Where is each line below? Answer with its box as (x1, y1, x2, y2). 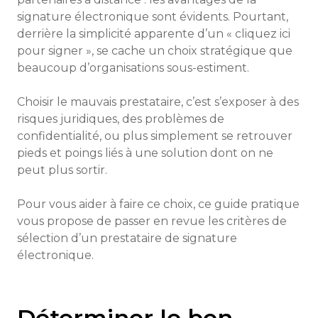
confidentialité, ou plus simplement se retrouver (17, 129, 292, 143)
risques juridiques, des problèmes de (17, 112, 224, 126)
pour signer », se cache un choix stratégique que (17, 44, 292, 57)
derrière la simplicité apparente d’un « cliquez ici (17, 27, 290, 40)
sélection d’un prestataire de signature (17, 231, 237, 245)
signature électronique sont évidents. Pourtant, (17, 10, 288, 23)
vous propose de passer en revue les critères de (17, 214, 287, 228)
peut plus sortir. (17, 163, 107, 177)
